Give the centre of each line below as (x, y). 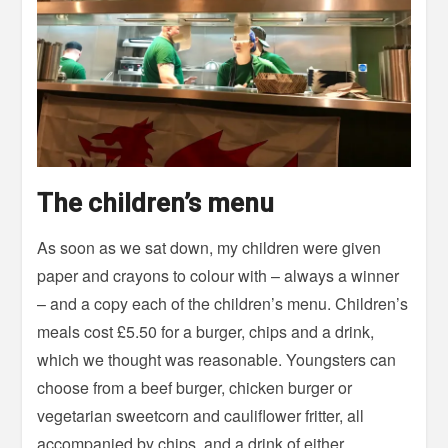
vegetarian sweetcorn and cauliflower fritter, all (201, 416)
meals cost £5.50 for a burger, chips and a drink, (206, 332)
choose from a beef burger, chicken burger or (195, 388)
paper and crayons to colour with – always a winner (218, 276)
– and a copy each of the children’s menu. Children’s (223, 304)
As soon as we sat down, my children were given (209, 248)
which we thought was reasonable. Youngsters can (217, 360)
